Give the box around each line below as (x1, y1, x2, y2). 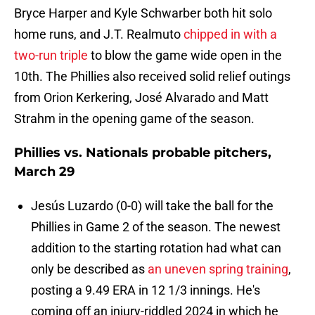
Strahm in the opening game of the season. (14, 111, 255, 127)
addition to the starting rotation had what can (31, 240, 281, 256)
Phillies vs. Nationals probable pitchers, (14, 145, 271, 161)
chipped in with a (184, 27, 277, 42)
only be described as (31, 262, 148, 277)
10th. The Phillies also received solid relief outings (14, 69, 290, 84)
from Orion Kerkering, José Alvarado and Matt (14, 90, 269, 105)
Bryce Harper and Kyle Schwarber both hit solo (14, 6, 272, 21)
